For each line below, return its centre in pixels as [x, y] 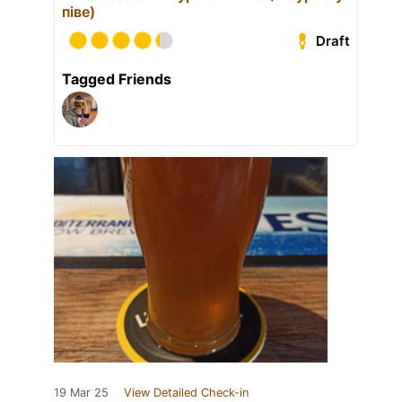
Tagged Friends [117, 79]
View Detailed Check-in [186, 393]
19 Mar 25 [81, 393]
